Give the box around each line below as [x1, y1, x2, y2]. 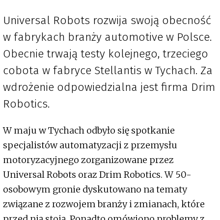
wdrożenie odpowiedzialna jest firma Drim [3, 80, 215, 94]
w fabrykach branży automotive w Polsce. [3, 30, 212, 44]
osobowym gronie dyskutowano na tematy [3, 184, 187, 195]
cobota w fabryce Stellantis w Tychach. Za [3, 63, 213, 78]
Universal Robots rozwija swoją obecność [3, 13, 211, 27]
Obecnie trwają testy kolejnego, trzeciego [3, 47, 208, 61]
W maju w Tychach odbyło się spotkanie [3, 125, 175, 137]
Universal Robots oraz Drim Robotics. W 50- [3, 169, 192, 181]
